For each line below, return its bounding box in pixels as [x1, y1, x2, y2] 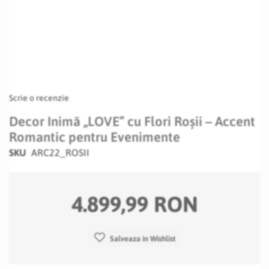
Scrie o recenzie [9, 93, 69, 103]
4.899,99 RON [71, 192, 198, 217]
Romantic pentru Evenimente [9, 129, 180, 145]
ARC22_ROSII [31, 147, 89, 158]
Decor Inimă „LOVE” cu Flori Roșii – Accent [9, 113, 255, 129]
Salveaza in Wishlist [109, 234, 175, 243]
